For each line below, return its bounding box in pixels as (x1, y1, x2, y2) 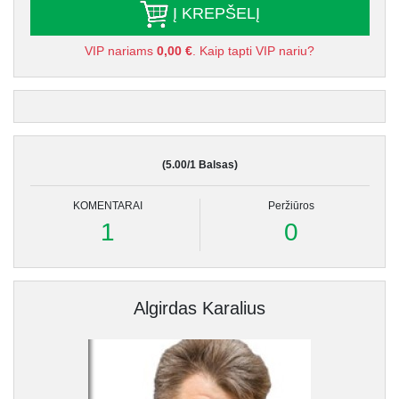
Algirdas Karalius (134, 298, 265, 319)
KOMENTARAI (73, 199, 142, 213)
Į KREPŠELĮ (167, 4, 260, 22)
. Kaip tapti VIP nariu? (192, 44, 314, 59)
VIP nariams (85, 44, 157, 59)
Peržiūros (268, 199, 314, 213)
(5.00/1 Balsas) (161, 159, 238, 172)
